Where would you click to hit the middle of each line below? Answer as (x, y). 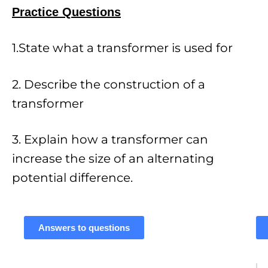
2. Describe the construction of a (109, 84)
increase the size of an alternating (113, 159)
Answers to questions (84, 228)
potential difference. (74, 178)
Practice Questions (66, 12)
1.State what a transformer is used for (122, 48)
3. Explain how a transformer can (110, 139)
